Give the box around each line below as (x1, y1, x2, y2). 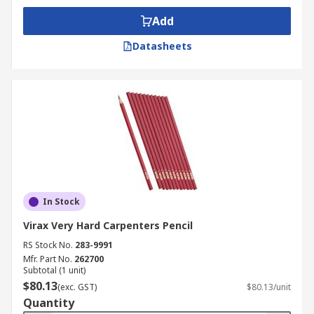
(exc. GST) (57, 281, 97, 293)
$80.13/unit (247, 281, 291, 293)
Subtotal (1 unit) (23, 264, 86, 276)
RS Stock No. (23, 239, 73, 251)
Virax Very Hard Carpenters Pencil (23, 219, 193, 232)
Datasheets (132, 39, 192, 53)
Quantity (23, 295, 74, 310)
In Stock (43, 196, 80, 207)
